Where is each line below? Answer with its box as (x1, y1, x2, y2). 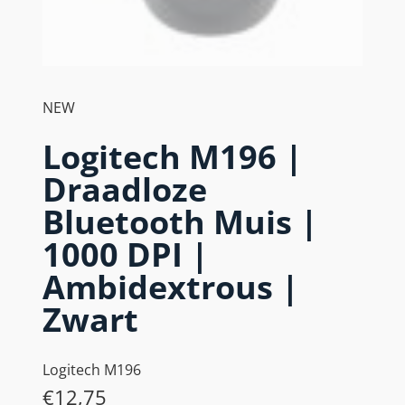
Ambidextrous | (42, 264, 299, 309)
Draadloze (42, 166, 207, 212)
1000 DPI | (42, 231, 209, 277)
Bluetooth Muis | (42, 199, 318, 244)
